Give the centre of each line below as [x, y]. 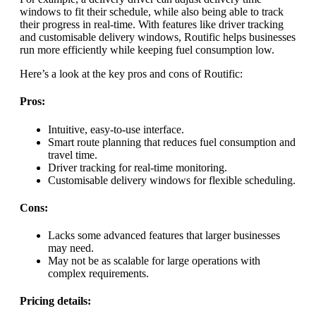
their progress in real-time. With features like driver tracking [152, 25]
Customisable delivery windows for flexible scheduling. [172, 180]
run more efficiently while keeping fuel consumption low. [147, 50]
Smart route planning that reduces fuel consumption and [172, 142]
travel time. [73, 154]
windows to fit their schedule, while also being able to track [152, 12]
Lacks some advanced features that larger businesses [164, 236]
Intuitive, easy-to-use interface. [116, 129]
